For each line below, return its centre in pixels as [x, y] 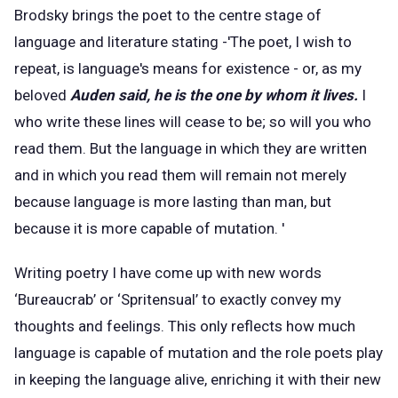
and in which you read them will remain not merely [180, 175]
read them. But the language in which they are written [191, 149]
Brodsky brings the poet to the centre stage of [168, 16]
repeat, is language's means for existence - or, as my [188, 69]
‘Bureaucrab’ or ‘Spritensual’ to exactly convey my [178, 300]
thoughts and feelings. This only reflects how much [185, 326]
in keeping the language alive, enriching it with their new [198, 380]
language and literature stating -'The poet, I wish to [183, 42]
